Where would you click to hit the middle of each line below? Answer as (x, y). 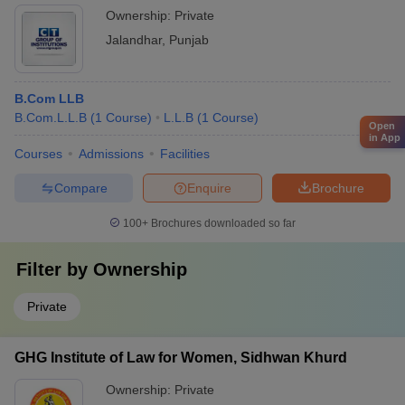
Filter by (55, 269)
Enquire (209, 188)
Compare (80, 188)
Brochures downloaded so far (222, 223)
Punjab (189, 40)
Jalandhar (134, 40)
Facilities (185, 154)
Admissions (111, 154)
